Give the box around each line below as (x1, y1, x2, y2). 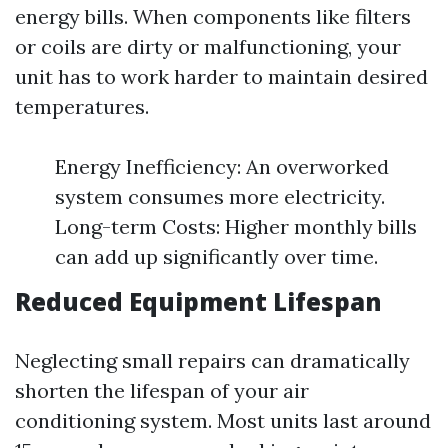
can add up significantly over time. (55, 243, 378, 269)
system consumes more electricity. (55, 183, 385, 209)
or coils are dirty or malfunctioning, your (15, 33, 401, 59)
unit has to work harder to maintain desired (15, 63, 428, 89)
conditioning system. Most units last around (15, 407, 431, 433)
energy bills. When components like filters (15, 3, 411, 29)
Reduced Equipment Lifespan (15, 284, 382, 318)
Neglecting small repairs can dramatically (15, 347, 410, 373)
